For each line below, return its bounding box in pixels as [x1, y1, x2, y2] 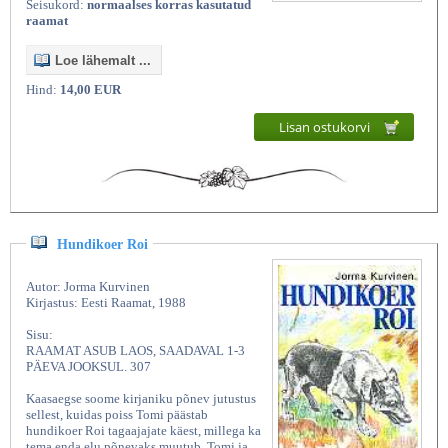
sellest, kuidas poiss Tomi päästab [26, 407, 208, 423]
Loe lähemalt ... [55, 52, 151, 68]
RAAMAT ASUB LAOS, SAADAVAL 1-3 [26, 343, 245, 359]
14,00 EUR [60, 81, 121, 97]
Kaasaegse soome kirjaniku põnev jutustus [26, 391, 256, 407]
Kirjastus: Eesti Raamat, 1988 [26, 295, 186, 311]
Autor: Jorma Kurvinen [26, 279, 150, 295]
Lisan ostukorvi [279, 117, 373, 136]
